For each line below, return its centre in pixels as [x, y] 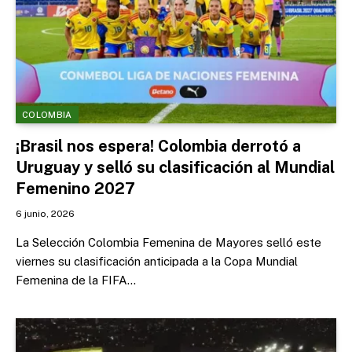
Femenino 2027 [75, 189]
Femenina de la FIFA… [76, 280]
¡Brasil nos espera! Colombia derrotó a [158, 146]
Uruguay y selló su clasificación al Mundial [175, 167]
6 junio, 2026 [45, 214]
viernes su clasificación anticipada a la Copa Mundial [157, 261]
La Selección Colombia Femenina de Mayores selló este [169, 242]
